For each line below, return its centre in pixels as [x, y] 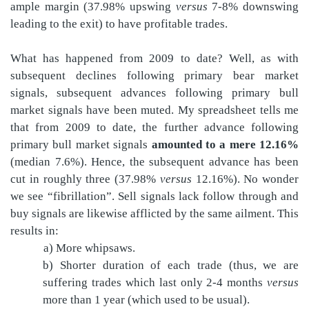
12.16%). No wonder [247, 179]
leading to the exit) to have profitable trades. [119, 23]
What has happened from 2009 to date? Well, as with [154, 58]
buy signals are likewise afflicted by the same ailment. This [154, 213]
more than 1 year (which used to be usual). [147, 299]
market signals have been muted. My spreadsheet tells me [154, 110]
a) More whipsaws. [89, 248]
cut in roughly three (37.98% [85, 179]
